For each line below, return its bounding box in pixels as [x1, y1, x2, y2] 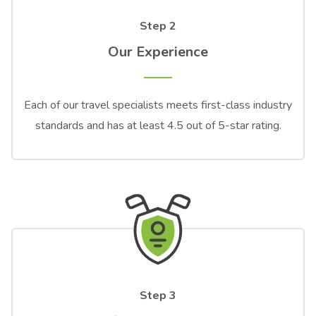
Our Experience [108, 42, 208, 61]
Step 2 [140, 18, 176, 34]
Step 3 [140, 287, 176, 303]
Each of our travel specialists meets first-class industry [24, 97, 292, 113]
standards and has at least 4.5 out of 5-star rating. [35, 117, 281, 133]
